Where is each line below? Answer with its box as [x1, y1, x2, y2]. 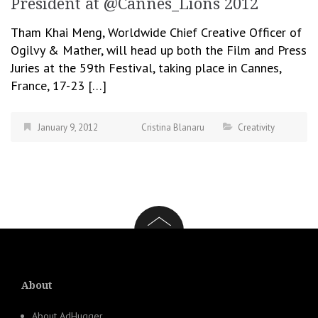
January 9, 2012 [38, 121, 98, 133]
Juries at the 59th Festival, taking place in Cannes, [11, 59, 281, 76]
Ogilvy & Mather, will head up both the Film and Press [11, 41, 307, 58]
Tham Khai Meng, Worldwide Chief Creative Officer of [11, 23, 302, 40]
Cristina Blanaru [141, 121, 204, 133]
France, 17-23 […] [11, 77, 106, 94]
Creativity [238, 121, 275, 133]
